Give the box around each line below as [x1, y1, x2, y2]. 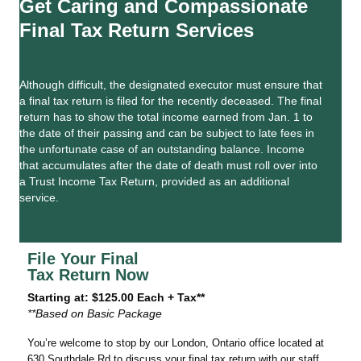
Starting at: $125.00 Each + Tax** [27, 291, 205, 304]
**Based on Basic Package [27, 307, 162, 320]
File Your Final [27, 250, 139, 268]
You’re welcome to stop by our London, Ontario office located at [27, 337, 324, 349]
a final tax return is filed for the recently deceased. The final [19, 94, 322, 107]
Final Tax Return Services [19, 19, 254, 41]
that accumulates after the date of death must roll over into [19, 159, 317, 172]
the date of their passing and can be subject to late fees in [19, 127, 314, 139]
